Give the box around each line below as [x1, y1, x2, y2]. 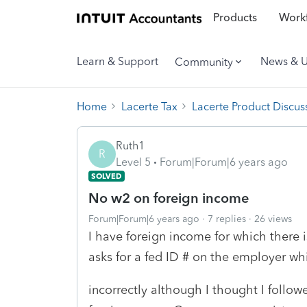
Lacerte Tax [121, 99, 177, 113]
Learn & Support [77, 55, 158, 68]
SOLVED [91, 171, 122, 181]
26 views [254, 212, 292, 225]
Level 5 [116, 155, 151, 169]
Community [175, 55, 233, 69]
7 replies [208, 212, 246, 225]
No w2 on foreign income [88, 189, 249, 206]
